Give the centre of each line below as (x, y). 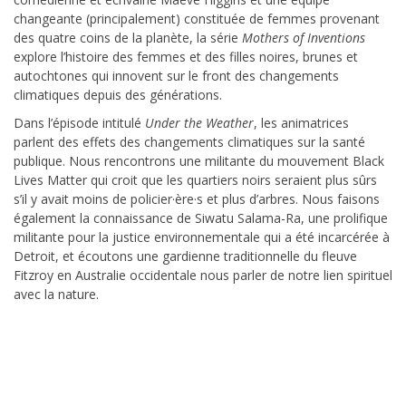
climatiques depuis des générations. (118, 95)
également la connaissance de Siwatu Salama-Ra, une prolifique (201, 218)
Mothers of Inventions (304, 38)
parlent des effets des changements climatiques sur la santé (189, 142)
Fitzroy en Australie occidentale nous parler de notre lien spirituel (203, 275)
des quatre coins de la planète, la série (128, 38)
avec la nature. (56, 295)
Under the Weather (199, 123)
